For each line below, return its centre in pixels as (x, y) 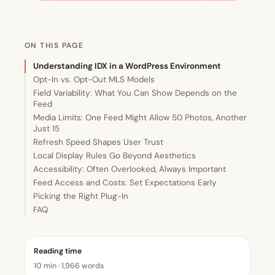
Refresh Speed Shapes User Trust (98, 142)
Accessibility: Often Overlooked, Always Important (130, 169)
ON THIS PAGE (54, 46)
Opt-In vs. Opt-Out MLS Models (94, 80)
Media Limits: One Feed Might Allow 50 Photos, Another (140, 118)
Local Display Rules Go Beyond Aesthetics (114, 156)
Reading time (58, 251)
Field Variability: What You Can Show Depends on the (135, 93)
